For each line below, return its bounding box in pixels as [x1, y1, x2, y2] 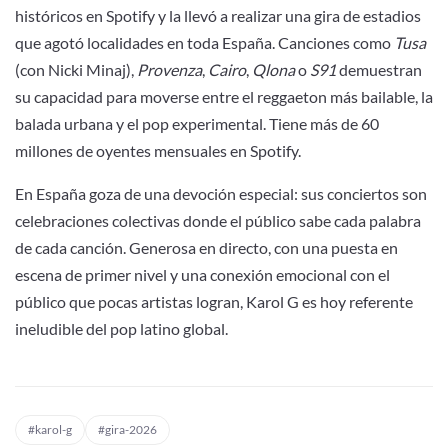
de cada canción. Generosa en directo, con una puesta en [15, 238, 398, 257]
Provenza [137, 60, 202, 79]
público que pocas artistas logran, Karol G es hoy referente [15, 292, 413, 311]
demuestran [336, 60, 422, 79]
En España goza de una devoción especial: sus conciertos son [15, 184, 427, 203]
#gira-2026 [98, 422, 157, 437]
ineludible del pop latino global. [15, 319, 228, 338]
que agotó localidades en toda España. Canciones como [15, 33, 394, 52]
